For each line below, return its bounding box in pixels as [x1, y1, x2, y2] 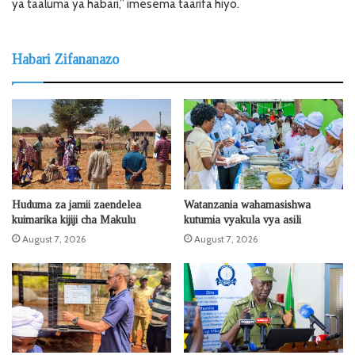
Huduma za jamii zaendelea [12, 198, 141, 211]
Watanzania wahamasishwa [184, 198, 311, 211]
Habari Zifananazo [12, 52, 119, 68]
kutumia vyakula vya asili [184, 213, 301, 226]
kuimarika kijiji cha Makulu [12, 213, 136, 226]
